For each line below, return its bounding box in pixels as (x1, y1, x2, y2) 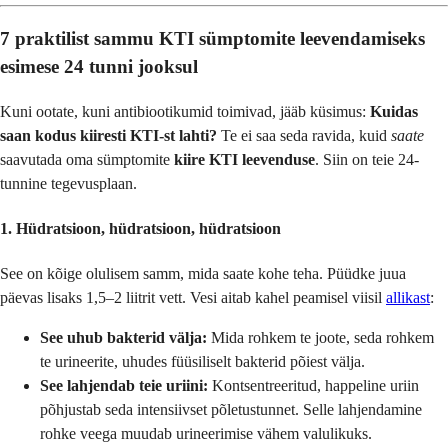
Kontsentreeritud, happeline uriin (208, 377, 419, 395)
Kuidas (370, 102, 418, 120)
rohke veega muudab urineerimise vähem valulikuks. (40, 425, 372, 443)
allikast (386, 289, 430, 307)
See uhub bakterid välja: (40, 329, 207, 347)
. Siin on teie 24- (315, 150, 419, 168)
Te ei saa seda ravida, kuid (217, 126, 391, 144)
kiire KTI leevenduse (174, 150, 315, 168)
